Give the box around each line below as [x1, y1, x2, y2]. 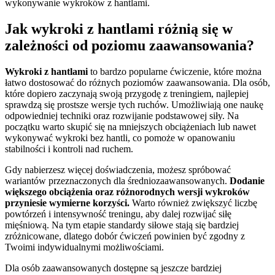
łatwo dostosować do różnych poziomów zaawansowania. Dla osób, [5, 77, 270, 88]
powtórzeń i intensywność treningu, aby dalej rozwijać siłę [5, 208, 231, 219]
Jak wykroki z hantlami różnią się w [5, 21, 233, 37]
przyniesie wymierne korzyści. [5, 197, 130, 208]
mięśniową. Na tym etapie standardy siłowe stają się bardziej [5, 219, 239, 230]
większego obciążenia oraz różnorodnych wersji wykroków [5, 186, 250, 197]
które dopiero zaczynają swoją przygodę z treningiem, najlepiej [5, 88, 249, 99]
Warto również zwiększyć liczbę [130, 197, 257, 208]
